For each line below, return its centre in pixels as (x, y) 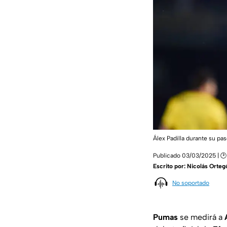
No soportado (191, 183)
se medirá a (201, 217)
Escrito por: (170, 166)
